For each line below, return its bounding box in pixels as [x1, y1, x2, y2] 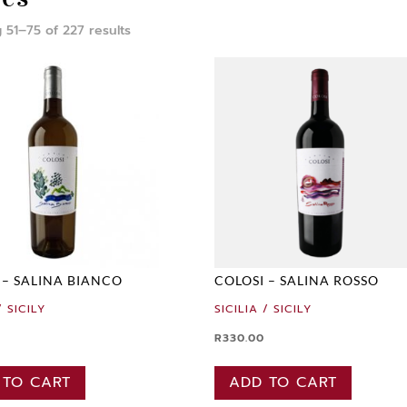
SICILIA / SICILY [214, 300, 313, 317]
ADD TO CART [229, 371, 338, 393]
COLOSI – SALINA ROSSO [214, 272, 380, 288]
